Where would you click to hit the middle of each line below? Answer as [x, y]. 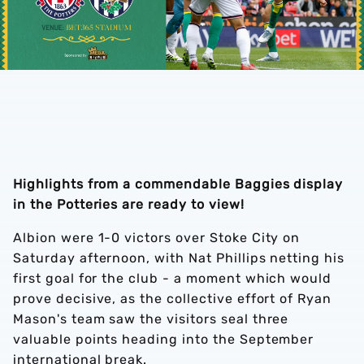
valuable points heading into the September [164, 339]
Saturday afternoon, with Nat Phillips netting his [179, 258]
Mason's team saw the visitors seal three [151, 319]
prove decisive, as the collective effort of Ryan [173, 299]
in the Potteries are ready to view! [131, 204]
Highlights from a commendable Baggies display [178, 184]
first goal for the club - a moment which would [173, 278]
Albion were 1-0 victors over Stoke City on [157, 238]
